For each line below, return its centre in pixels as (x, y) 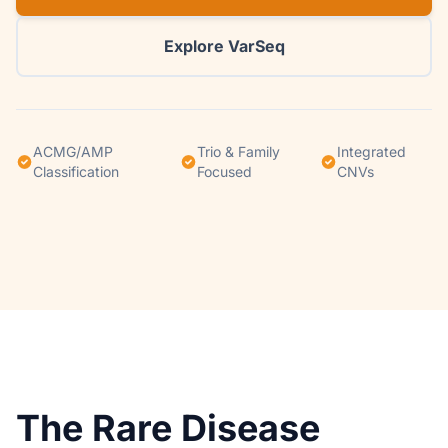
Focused (225, 171)
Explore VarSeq (224, 46)
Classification (76, 171)
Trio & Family (239, 151)
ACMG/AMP (73, 151)
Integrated (372, 151)
